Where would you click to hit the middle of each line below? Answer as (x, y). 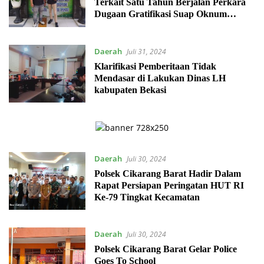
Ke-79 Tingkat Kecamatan (148, 197)
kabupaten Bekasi (130, 90)
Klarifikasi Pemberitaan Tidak (155, 66)
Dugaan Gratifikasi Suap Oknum (160, 14)
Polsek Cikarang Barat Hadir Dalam (167, 173)
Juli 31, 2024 (146, 51)
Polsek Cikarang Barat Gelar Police (165, 249)
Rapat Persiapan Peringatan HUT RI (169, 185)
